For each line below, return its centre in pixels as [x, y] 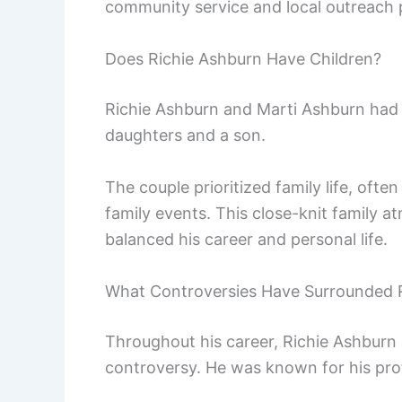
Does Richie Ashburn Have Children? [243, 59]
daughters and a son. [185, 135]
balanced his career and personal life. [246, 240]
